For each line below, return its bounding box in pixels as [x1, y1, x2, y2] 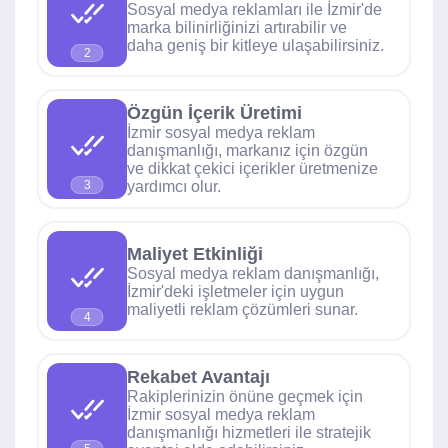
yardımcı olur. [127, 177, 221, 195]
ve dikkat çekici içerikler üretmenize [127, 159, 378, 177]
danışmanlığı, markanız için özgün [127, 141, 368, 159]
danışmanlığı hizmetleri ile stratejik [127, 423, 371, 441]
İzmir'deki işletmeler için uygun [127, 282, 344, 300]
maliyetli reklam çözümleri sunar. [127, 300, 358, 318]
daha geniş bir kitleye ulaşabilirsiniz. [127, 36, 384, 54]
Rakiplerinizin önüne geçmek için [127, 387, 363, 405]
